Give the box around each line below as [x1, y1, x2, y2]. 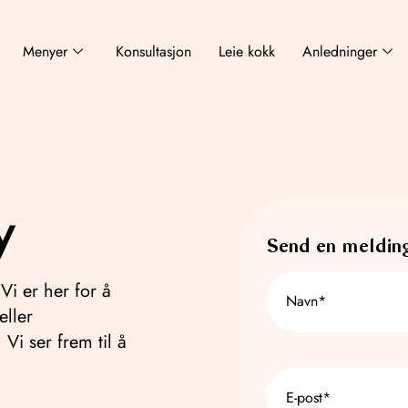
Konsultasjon [116, 40, 192, 62]
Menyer [23, 40, 68, 62]
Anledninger [302, 40, 378, 62]
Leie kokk [219, 40, 276, 62]
